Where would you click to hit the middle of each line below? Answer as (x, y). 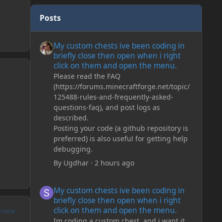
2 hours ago (114, 163)
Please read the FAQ (87, 76)
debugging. (73, 149)
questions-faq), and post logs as (107, 107)
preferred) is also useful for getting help (120, 138)
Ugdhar (76, 163)
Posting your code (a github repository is (121, 128)
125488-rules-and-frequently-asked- (113, 97)
